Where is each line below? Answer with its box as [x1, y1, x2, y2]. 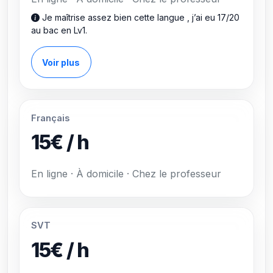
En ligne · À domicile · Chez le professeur [30, 167, 221, 180]
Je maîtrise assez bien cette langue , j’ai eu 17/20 [39, 12, 239, 23]
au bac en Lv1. [30, 25, 87, 36]
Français [30, 112, 69, 124]
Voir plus [42, 57, 80, 68]
